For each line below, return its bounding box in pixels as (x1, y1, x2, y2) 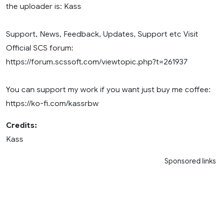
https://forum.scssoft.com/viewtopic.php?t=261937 (6, 57, 188, 67)
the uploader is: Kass (6, 1, 81, 11)
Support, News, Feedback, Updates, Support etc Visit (6, 29, 198, 39)
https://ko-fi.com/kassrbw (6, 99, 99, 109)
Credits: (6, 120, 37, 130)
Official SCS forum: (6, 43, 73, 53)
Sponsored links (165, 157, 216, 166)
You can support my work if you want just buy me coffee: (6, 85, 211, 95)
